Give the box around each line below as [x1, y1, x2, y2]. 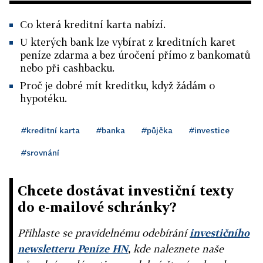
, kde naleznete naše [128, 242, 224, 255]
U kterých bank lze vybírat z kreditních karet [20, 36, 235, 48]
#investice [189, 125, 230, 135]
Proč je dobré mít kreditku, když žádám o [20, 79, 215, 92]
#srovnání [21, 147, 59, 157]
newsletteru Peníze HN [18, 242, 128, 255]
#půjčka [141, 125, 173, 135]
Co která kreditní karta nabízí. [20, 18, 166, 31]
